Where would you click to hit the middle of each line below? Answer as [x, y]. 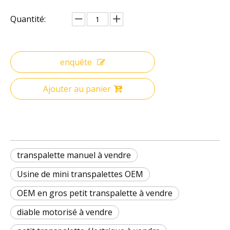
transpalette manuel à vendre [74, 155]
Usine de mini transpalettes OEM [80, 174]
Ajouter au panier [77, 89]
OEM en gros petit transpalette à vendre [95, 193]
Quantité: [28, 19]
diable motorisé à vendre [65, 212]
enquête [76, 62]
